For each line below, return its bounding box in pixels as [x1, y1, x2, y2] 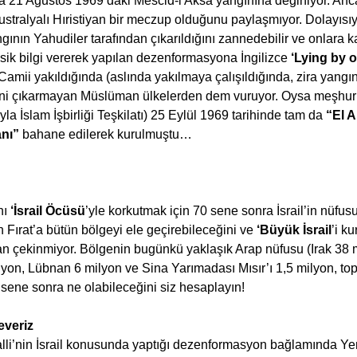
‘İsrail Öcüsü [10, 203, 85, 218]
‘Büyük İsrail [257, 222, 331, 237]
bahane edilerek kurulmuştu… [22, 127, 192, 141]
